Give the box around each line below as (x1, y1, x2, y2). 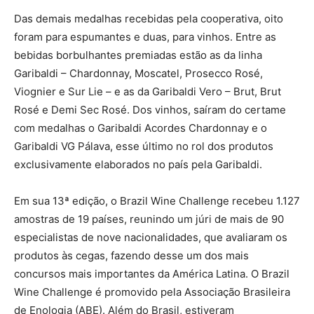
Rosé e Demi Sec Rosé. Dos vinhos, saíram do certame (14, 102, 286, 116)
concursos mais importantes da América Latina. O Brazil (14, 266, 289, 280)
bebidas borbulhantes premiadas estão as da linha (14, 48, 262, 62)
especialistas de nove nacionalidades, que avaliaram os (14, 230, 287, 244)
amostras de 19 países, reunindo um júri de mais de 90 (14, 212, 284, 226)
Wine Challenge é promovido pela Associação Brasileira (14, 285, 290, 299)
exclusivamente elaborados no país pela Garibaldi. (14, 157, 262, 171)
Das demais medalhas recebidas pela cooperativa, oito (14, 11, 283, 25)
